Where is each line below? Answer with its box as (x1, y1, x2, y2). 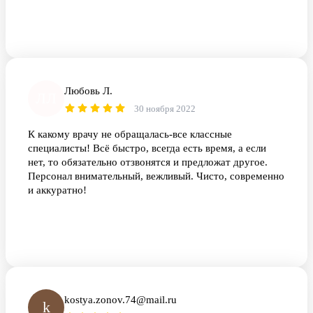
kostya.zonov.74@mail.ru (64, 294, 177, 306)
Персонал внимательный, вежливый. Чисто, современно (28, 170, 284, 182)
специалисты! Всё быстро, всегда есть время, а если (28, 143, 266, 154)
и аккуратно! (28, 184, 87, 196)
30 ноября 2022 (134, 103, 196, 115)
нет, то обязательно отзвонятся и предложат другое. (28, 156, 268, 168)
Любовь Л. (64, 85, 112, 97)
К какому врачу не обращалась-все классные (28, 129, 232, 140)
